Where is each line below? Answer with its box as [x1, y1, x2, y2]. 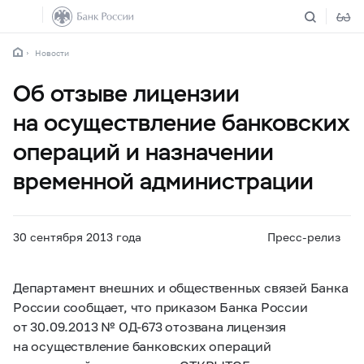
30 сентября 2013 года [13, 230, 141, 244]
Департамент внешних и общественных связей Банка [13, 279, 349, 295]
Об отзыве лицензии [13, 79, 240, 108]
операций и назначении [13, 137, 274, 167]
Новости [35, 48, 69, 58]
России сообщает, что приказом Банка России [13, 299, 308, 314]
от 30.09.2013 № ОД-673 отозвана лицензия [13, 318, 286, 334]
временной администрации [13, 167, 314, 196]
